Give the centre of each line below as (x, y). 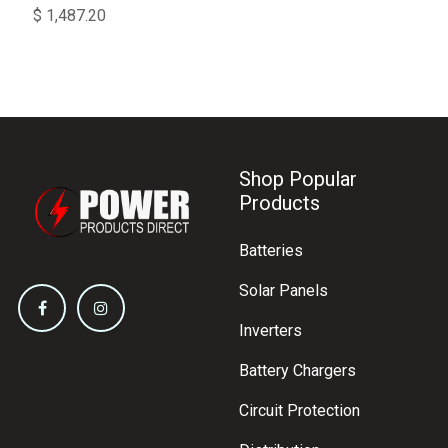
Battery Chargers (297, 371)
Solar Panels (283, 291)
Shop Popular (298, 179)
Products (279, 203)
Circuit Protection (299, 411)
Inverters (270, 331)
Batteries (271, 251)
